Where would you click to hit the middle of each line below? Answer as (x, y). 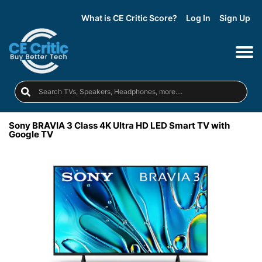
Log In (198, 18)
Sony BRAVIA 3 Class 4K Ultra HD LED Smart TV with (119, 125)
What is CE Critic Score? (129, 18)
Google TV (31, 134)
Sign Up (235, 18)
